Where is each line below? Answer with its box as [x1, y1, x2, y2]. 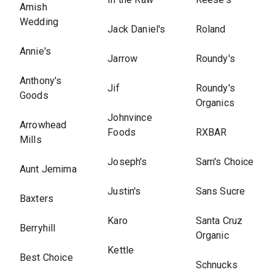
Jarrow [107, 53, 138, 64]
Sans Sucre [195, 185, 246, 197]
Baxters [20, 193, 54, 204]
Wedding [20, 16, 59, 28]
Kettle [107, 244, 134, 256]
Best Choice [20, 252, 73, 263]
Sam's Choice [195, 156, 254, 168]
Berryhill [20, 222, 56, 234]
